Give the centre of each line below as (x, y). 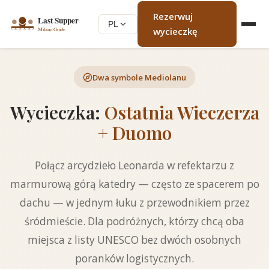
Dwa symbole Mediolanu (139, 77)
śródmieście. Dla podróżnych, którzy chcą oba (134, 221)
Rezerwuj (173, 16)
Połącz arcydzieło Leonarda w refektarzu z (134, 165)
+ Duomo (134, 132)
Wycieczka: (57, 112)
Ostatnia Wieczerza (182, 112)
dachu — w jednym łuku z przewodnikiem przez (134, 203)
